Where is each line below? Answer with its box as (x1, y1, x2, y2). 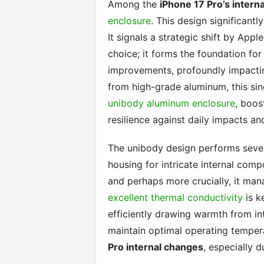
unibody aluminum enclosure (107, 97, 235, 109)
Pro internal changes (107, 241, 203, 253)
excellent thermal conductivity (107, 192, 243, 203)
